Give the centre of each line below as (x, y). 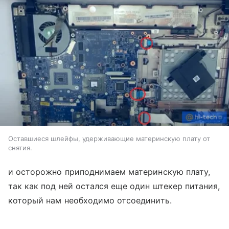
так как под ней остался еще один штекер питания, (114, 186)
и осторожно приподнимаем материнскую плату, (109, 172)
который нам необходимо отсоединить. (90, 201)
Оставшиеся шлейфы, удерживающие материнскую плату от (109, 139)
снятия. (20, 148)
